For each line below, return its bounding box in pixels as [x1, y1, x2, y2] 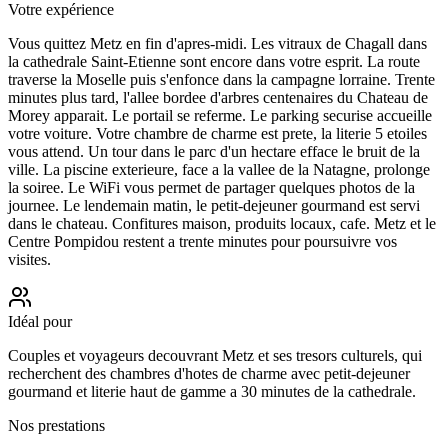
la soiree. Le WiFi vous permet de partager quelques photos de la [8, 178, 415, 196]
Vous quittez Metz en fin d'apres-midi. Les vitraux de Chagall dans [8, 34, 427, 52]
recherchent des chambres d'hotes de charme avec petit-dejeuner [8, 364, 410, 382]
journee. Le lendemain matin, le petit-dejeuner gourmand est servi [8, 196, 420, 214]
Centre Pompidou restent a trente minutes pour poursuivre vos [8, 232, 397, 250]
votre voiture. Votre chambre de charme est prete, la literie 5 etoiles [8, 124, 427, 142]
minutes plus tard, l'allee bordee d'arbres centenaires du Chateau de [8, 88, 428, 106]
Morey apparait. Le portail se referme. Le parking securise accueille [8, 106, 432, 124]
